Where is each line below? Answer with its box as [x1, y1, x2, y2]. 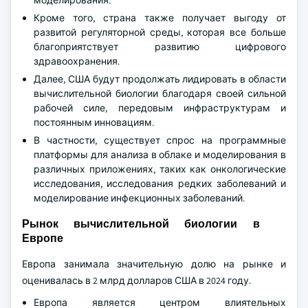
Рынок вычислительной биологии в [22, 217, 260, 231]
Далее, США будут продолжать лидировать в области [34, 73, 286, 85]
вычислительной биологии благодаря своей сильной [34, 87, 286, 100]
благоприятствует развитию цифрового [34, 41, 286, 53]
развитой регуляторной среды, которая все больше [34, 26, 286, 38]
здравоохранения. [34, 55, 120, 67]
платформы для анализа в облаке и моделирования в [34, 148, 286, 161]
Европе [22, 231, 63, 245]
